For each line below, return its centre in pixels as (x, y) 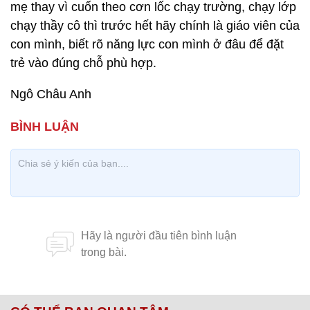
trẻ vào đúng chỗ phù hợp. (83, 63)
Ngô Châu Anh (51, 94)
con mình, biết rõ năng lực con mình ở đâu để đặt (147, 44)
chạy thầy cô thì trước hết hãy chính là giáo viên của (155, 26)
